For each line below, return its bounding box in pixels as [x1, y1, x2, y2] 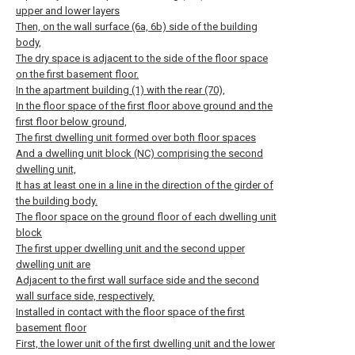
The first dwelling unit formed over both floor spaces [16, 132, 256, 143]
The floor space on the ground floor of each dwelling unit [16, 211, 277, 223]
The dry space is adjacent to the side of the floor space [16, 52, 268, 64]
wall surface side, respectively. [16, 290, 155, 302]
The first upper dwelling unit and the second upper [16, 242, 245, 254]
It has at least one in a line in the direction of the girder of [16, 179, 273, 191]
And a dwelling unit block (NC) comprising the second [16, 147, 263, 159]
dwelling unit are [16, 258, 90, 270]
